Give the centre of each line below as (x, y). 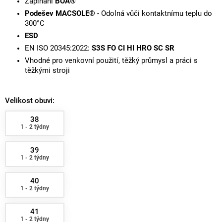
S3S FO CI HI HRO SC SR (133, 48)
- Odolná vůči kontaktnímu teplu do (155, 13)
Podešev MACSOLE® (61, 13)
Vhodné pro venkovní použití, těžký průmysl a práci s (111, 60)
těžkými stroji (47, 70)
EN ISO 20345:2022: (58, 48)
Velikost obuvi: (30, 100)
